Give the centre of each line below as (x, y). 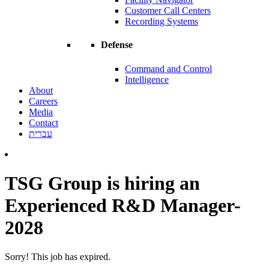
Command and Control (168, 68)
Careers (43, 101)
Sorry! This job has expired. (58, 257)
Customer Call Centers (168, 11)
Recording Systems (162, 22)
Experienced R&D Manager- (123, 206)
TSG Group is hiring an (102, 183)
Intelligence (147, 79)
